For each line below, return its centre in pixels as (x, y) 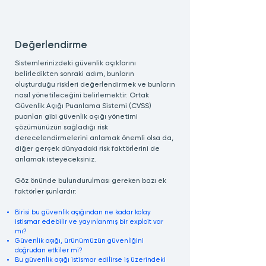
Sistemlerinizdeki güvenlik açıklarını (75, 64)
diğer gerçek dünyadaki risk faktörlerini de (87, 149)
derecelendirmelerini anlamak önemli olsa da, (94, 138)
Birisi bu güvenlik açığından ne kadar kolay (83, 212)
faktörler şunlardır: (46, 192)
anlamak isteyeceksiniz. (56, 160)
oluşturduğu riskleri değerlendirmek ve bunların (95, 85)
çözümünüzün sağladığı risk (61, 128)
